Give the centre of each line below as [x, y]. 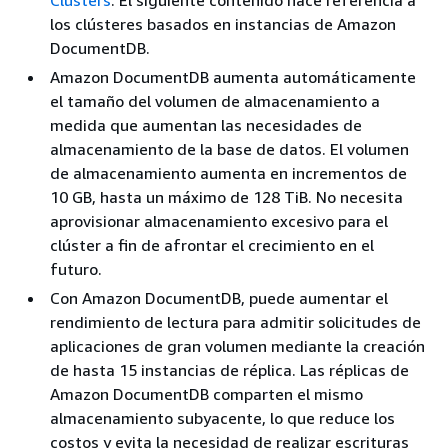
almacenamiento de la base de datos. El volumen [229, 148]
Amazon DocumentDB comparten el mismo [206, 393]
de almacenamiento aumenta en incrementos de [228, 172]
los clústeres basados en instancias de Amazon [223, 23]
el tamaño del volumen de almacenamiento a [215, 100]
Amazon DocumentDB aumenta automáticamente [233, 76]
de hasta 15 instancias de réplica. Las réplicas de [229, 369]
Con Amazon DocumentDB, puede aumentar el [219, 297]
